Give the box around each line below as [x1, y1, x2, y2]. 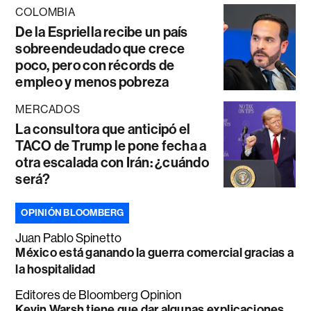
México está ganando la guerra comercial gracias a [15, 244, 294, 260]
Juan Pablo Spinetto [15, 230, 122, 245]
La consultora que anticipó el [15, 120, 191, 137]
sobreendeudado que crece [15, 40, 185, 57]
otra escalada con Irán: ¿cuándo [15, 153, 209, 171]
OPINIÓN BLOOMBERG [21, 206, 124, 219]
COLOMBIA [15, 5, 76, 19]
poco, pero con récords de [15, 56, 175, 74]
